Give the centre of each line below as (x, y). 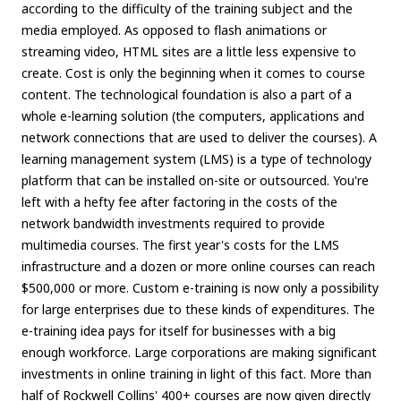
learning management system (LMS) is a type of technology (196, 159)
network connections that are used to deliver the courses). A (199, 138)
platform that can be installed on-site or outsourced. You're (195, 181)
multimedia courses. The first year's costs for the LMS (180, 245)
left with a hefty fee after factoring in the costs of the (179, 202)
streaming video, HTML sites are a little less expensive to (189, 52)
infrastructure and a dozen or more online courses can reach (198, 267)
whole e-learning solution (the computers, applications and (193, 116)
